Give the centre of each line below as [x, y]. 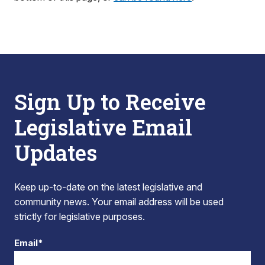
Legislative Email [103, 127]
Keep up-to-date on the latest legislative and [108, 187]
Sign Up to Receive [110, 102]
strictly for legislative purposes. [80, 216]
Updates [56, 153]
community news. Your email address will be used [119, 202]
